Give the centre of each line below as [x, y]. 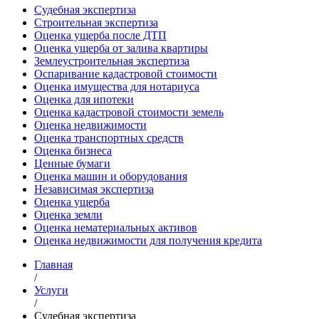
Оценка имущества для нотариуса [117, 87]
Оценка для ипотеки [84, 99]
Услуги [51, 290]
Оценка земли [68, 215]
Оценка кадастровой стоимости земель [129, 112]
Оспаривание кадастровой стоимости [126, 74]
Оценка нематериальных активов [116, 228]
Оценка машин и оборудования [111, 176]
